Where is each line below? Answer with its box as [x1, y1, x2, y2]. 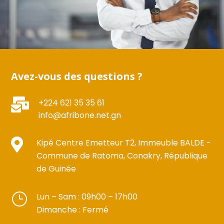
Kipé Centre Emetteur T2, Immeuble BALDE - [36, 136, 211, 148]
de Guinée [36, 162, 76, 174]
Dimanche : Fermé [36, 203, 109, 215]
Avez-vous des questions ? [11, 69, 143, 83]
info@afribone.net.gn [38, 109, 121, 121]
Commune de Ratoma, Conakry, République [36, 149, 208, 161]
